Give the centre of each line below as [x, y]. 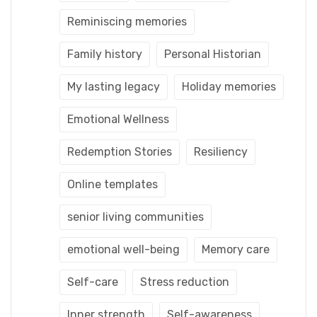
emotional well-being [123, 249]
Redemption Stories [120, 151]
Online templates [113, 184]
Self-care [93, 282]
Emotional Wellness [118, 119]
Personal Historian [213, 54]
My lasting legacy [114, 86]
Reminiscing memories [127, 21]
